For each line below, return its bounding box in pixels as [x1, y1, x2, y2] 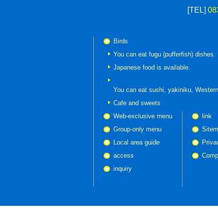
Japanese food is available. [113, 64, 190, 71]
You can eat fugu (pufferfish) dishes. [113, 51, 216, 58]
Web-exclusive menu [113, 112, 172, 120]
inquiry [113, 165, 132, 172]
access [113, 152, 134, 159]
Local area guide [113, 139, 160, 146]
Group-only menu [113, 126, 162, 133]
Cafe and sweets [113, 99, 161, 107]
